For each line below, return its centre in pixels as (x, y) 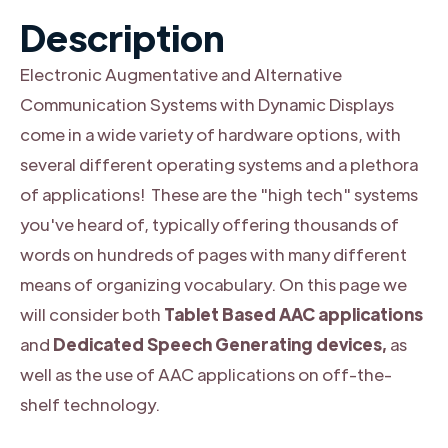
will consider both (92, 313)
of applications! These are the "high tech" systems (219, 193)
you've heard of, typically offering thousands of (209, 223)
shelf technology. (90, 403)
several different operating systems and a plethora (219, 163)
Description (122, 36)
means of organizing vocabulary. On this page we (213, 283)
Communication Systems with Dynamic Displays (207, 103)
